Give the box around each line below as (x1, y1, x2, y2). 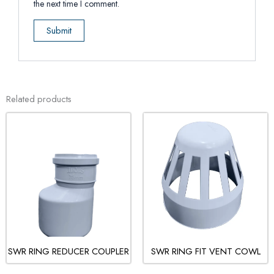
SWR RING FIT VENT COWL (150, 244, 261, 257)
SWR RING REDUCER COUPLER (8, 244, 129, 257)
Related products (6, 92, 72, 105)
